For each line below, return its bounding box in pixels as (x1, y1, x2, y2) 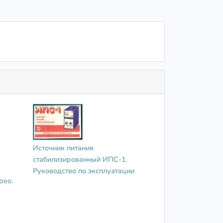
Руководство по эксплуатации (32, 166, 134, 176)
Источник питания (32, 143, 94, 153)
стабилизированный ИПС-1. (32, 154, 127, 165)
